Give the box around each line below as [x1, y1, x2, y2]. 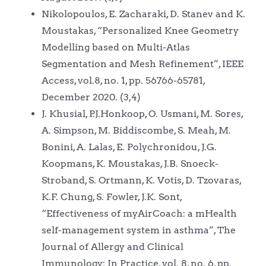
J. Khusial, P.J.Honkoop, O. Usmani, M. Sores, [41, 107, 243, 119]
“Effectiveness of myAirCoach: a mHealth [41, 207, 237, 219]
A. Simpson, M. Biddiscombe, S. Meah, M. [41, 124, 231, 136]
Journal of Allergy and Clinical [41, 240, 183, 252]
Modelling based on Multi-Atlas [41, 41, 190, 53]
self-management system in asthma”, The [41, 224, 236, 236]
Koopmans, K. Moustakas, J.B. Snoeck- [41, 157, 218, 169]
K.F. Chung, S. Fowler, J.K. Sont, [41, 191, 182, 202]
